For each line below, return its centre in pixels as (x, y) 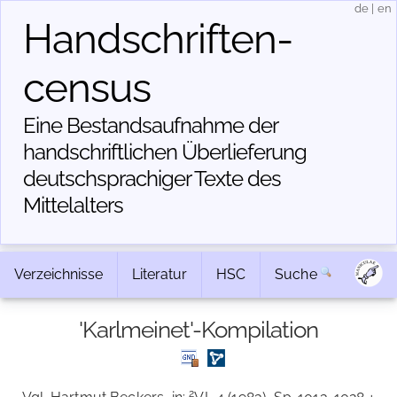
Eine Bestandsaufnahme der (150, 125)
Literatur (160, 274)
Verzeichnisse (58, 274)
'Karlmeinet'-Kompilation (198, 330)
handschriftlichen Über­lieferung (165, 152)
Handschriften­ (158, 39)
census (87, 88)
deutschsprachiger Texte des (152, 179)
